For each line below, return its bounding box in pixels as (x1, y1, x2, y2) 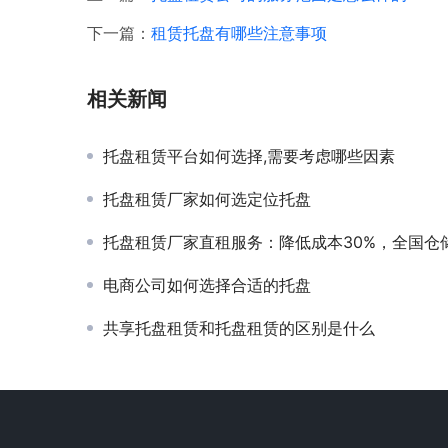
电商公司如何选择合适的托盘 (103, 275, 311, 296)
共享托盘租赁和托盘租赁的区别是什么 (103, 318, 375, 339)
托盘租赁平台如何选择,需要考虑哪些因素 (103, 146, 395, 167)
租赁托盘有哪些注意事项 (151, 23, 327, 44)
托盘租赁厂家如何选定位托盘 (103, 189, 311, 210)
